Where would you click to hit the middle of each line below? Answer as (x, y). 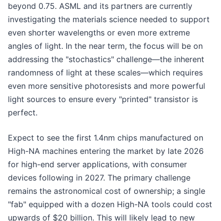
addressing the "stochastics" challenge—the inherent (106, 59)
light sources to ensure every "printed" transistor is (103, 99)
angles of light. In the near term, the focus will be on (105, 46)
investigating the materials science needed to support (109, 19)
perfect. (23, 112)
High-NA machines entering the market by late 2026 (106, 151)
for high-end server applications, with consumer (97, 164)
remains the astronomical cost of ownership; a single (107, 191)
